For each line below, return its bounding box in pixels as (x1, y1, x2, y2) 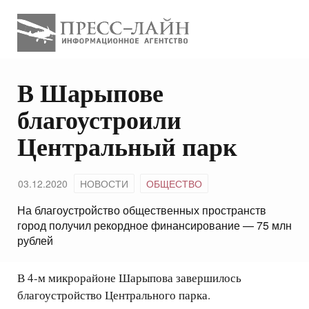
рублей (17, 232, 53, 249)
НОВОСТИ (80, 177, 128, 191)
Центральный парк (17, 128, 237, 165)
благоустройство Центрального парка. (17, 287, 210, 303)
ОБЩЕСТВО (146, 177, 202, 191)
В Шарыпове (17, 74, 163, 111)
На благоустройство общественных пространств (17, 202, 266, 219)
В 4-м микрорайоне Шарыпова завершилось (17, 270, 241, 286)
